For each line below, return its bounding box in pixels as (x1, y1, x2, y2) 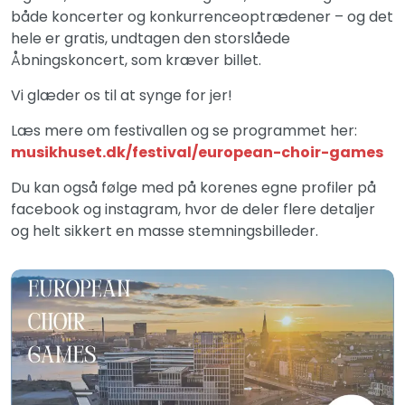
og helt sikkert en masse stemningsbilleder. (11, 221, 318, 241)
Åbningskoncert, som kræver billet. (11, 50, 261, 71)
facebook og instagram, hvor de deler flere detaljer (11, 199, 375, 220)
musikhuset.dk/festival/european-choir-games (11, 142, 383, 163)
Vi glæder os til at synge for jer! (11, 85, 232, 106)
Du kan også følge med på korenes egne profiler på (11, 177, 376, 198)
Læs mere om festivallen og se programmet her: (11, 120, 357, 141)
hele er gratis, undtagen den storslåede (11, 28, 290, 49)
